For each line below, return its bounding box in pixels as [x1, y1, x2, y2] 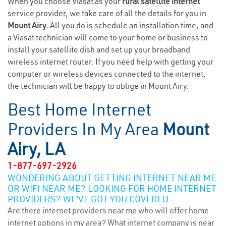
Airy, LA [8, 138, 65, 159]
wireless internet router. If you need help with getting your [8, 56, 213, 67]
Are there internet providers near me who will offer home [8, 205, 209, 215]
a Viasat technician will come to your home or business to [8, 32, 208, 42]
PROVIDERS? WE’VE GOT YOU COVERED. [8, 193, 171, 205]
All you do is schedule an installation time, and [50, 20, 213, 30]
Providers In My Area [8, 119, 162, 140]
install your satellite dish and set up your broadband [8, 44, 190, 54]
